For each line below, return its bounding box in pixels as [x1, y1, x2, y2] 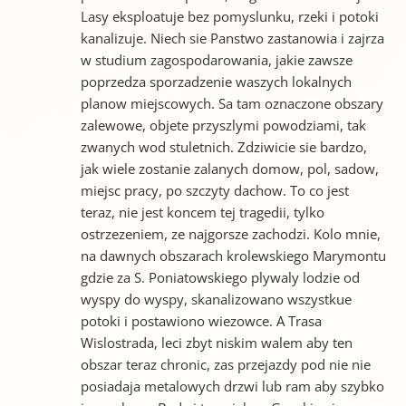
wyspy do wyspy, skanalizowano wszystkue [80, 290, 352, 309]
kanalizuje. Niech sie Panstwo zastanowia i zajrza [80, 29, 384, 48]
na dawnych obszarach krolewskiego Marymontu [80, 246, 386, 266]
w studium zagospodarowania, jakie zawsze [80, 51, 353, 70]
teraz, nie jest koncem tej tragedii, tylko [80, 203, 324, 222]
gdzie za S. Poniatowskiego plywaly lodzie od [80, 268, 360, 287]
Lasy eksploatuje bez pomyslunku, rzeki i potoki [80, 7, 379, 26]
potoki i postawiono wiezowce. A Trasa [80, 312, 322, 331]
